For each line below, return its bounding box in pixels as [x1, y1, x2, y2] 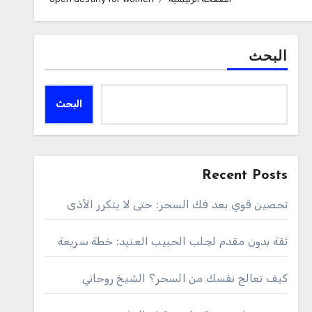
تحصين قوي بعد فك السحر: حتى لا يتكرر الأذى [67, 198, 288, 211]
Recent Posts [202, 169, 288, 182]
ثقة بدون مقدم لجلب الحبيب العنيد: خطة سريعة [57, 235, 288, 248]
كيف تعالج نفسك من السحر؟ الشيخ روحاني [81, 272, 288, 285]
